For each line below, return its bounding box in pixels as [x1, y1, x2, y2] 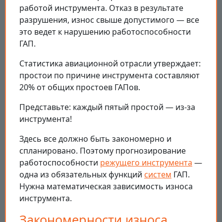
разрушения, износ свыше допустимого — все [19, 14, 199, 26]
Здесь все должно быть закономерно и [19, 133, 171, 145]
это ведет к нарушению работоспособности [19, 26, 191, 38]
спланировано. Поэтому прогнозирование [19, 145, 186, 157]
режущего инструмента [100, 157, 192, 168]
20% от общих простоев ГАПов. [19, 82, 140, 93]
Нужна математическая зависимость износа [19, 181, 193, 192]
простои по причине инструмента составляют [19, 70, 200, 81]
